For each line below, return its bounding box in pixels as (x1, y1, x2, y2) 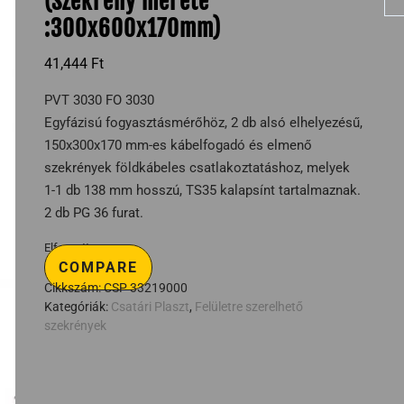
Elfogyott (43, 241, 89, 254)
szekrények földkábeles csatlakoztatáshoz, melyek (43, 160, 350, 176)
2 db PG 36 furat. (43, 205, 143, 221)
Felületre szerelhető (194, 299, 303, 314)
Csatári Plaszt (110, 299, 189, 314)
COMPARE (58, 259, 138, 276)
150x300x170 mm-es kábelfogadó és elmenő (43, 137, 312, 153)
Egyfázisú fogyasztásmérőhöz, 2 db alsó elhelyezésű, (43, 115, 363, 131)
